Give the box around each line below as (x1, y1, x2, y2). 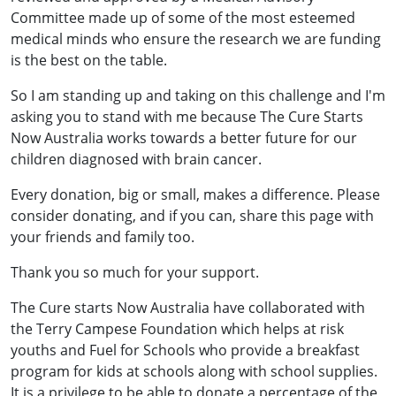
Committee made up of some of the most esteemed (11, 7, 355, 27)
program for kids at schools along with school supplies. (11, 361, 377, 381)
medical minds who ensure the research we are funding (11, 28, 381, 49)
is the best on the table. (11, 49, 167, 70)
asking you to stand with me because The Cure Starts (11, 106, 363, 126)
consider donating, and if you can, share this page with (11, 205, 374, 225)
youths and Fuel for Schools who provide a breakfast (11, 339, 360, 360)
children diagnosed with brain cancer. (11, 148, 262, 169)
